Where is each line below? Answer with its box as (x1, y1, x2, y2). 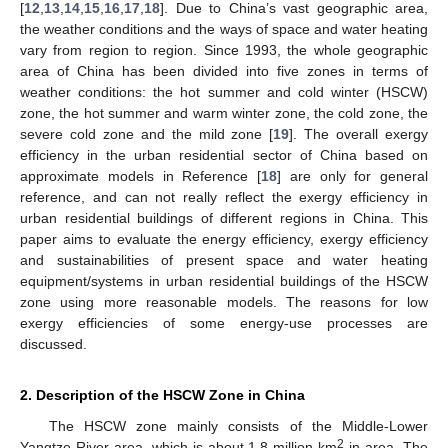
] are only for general (277, 167, 428, 184)
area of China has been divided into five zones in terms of (20, 62, 428, 79)
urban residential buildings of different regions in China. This (20, 209, 428, 226)
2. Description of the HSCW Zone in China (20, 386, 305, 403)
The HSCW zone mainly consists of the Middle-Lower (48, 417, 428, 434)
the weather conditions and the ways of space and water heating (20, 20, 428, 37)
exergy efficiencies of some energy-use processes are (20, 314, 428, 331)
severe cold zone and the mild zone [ (20, 125, 274, 142)
